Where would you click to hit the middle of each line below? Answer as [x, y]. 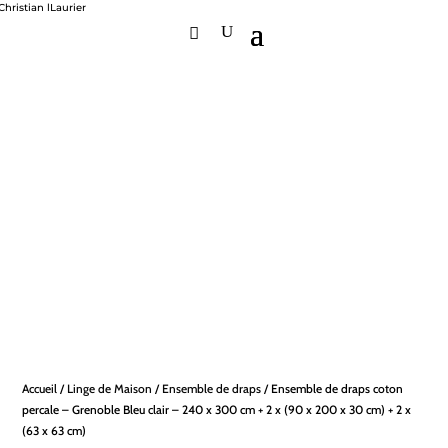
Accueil [40, 388]
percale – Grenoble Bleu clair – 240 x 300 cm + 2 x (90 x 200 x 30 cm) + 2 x [217, 409]
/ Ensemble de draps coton [332, 388]
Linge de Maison [110, 388]
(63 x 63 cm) [54, 430]
